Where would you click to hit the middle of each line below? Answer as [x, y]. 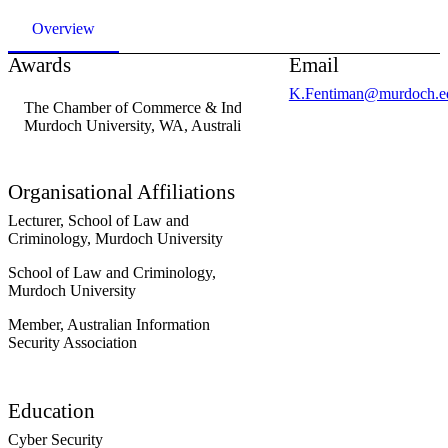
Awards [39, 64]
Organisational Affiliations [121, 191]
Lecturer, [38, 220]
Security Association [72, 342]
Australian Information [138, 324]
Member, [37, 324]
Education [51, 410]
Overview [63, 28]
